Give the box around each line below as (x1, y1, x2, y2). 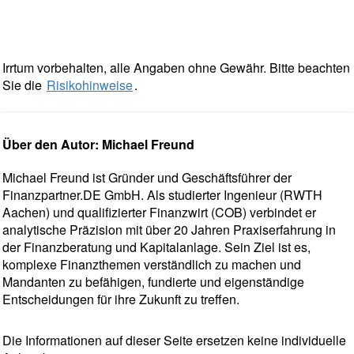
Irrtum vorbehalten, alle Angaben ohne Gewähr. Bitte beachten (2, 58, 350, 77)
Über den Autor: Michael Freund (2, 135, 194, 154)
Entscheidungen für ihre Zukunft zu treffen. (2, 290, 239, 309)
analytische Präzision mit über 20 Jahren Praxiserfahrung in (2, 220, 336, 239)
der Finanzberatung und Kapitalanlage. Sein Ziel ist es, (2, 238, 311, 257)
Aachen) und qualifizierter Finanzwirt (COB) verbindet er (2, 203, 316, 222)
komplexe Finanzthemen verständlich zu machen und (2, 255, 301, 274)
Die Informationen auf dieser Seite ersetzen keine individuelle (2, 331, 346, 350)
